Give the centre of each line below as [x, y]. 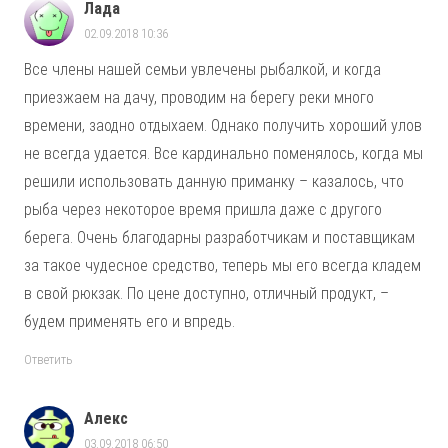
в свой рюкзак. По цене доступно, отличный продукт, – [206, 294]
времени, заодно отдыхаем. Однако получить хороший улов [223, 126]
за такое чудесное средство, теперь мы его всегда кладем [222, 266]
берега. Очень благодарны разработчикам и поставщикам [219, 238]
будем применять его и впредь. [129, 322]
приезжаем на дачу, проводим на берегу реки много [199, 98]
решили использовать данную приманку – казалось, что [214, 182]
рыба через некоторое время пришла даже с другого [203, 210]
